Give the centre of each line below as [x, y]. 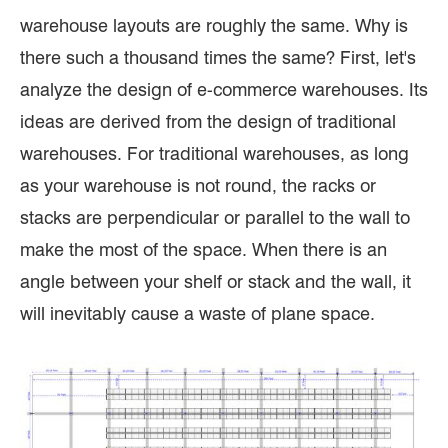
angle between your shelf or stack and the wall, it [215, 281]
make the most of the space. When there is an [203, 249]
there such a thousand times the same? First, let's [218, 57]
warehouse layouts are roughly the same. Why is [214, 25]
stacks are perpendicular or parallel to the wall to [215, 217]
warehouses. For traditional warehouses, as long [214, 153]
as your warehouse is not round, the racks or [198, 185]
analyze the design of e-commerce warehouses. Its [224, 89]
